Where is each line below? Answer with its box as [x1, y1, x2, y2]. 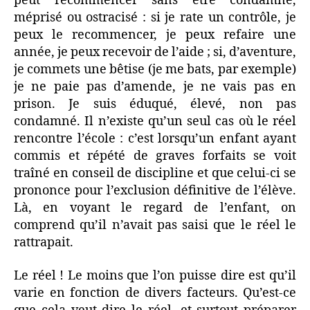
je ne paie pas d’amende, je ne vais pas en [14, 79, 296, 95]
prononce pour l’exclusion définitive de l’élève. [14, 183, 296, 199]
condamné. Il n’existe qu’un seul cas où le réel [14, 113, 296, 129]
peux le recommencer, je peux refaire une [14, 27, 296, 43]
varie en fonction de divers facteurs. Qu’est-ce [14, 284, 296, 301]
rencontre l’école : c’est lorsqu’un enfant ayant [14, 131, 296, 147]
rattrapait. [14, 235, 73, 250]
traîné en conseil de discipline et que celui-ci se [14, 165, 296, 181]
